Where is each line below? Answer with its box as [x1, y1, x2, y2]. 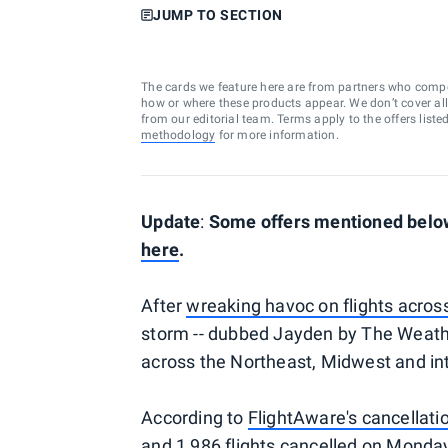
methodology [141, 128, 216, 142]
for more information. [215, 128, 339, 142]
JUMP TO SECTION [153, 7, 283, 23]
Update [141, 211, 201, 232]
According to [141, 407, 248, 428]
